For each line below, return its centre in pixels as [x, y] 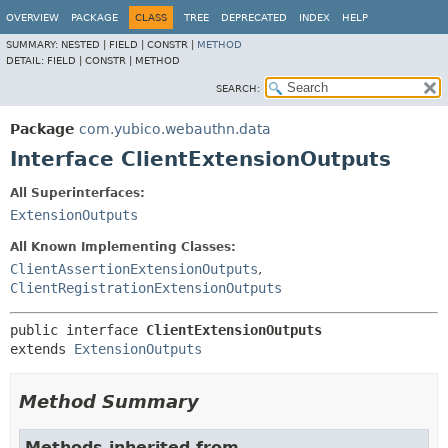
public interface [78, 330]
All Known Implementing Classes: [123, 247]
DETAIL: [26, 60]
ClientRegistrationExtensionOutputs [146, 288]
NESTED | [85, 44]
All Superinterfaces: [77, 193]
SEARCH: [238, 88]
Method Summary [109, 401]
